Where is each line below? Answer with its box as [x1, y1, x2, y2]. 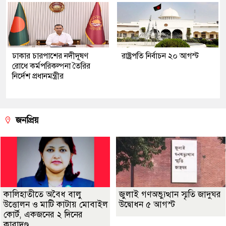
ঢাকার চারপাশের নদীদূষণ [12, 50, 88, 61]
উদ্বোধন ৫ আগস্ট [119, 199, 175, 210]
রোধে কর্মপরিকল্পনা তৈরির [12, 61, 90, 71]
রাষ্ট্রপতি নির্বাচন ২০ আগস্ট [122, 50, 199, 61]
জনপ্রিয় [13, 115, 39, 126]
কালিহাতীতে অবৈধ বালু [4, 189, 82, 200]
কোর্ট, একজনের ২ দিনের [4, 209, 83, 220]
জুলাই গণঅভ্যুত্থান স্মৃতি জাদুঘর [119, 189, 221, 200]
